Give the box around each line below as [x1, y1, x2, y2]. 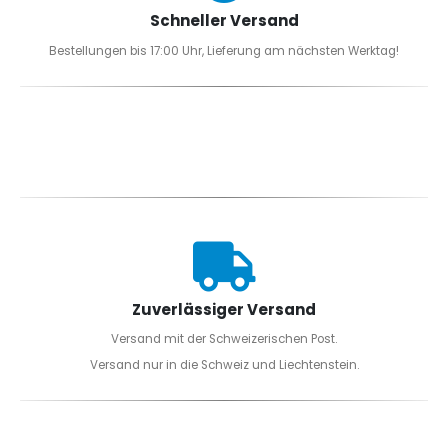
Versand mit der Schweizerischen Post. [111, 331, 337, 347]
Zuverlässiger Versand [132, 298, 316, 320]
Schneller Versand [149, 10, 299, 32]
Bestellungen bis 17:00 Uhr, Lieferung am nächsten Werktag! [49, 42, 399, 59]
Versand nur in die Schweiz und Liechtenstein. [89, 357, 359, 373]
